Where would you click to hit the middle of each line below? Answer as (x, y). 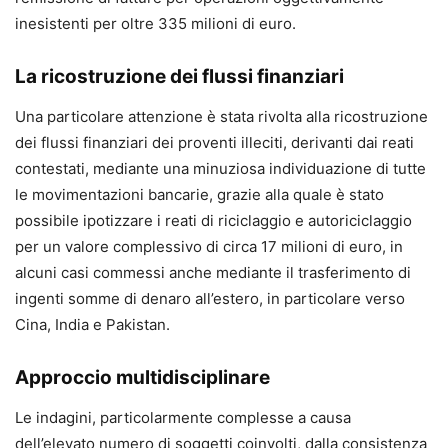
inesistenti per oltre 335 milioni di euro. (155, 24)
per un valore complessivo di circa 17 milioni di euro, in (209, 247)
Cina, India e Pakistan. (92, 325)
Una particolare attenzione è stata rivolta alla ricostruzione (221, 117)
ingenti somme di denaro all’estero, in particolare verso (210, 299)
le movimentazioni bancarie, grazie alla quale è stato (199, 195)
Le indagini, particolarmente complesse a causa (183, 418)
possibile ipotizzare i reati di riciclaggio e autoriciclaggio (213, 221)
